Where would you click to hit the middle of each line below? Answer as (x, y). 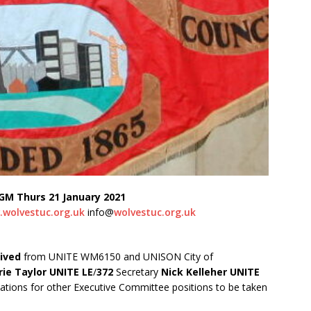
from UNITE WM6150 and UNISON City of (117, 257)
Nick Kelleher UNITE (210, 272)
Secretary (137, 272)
